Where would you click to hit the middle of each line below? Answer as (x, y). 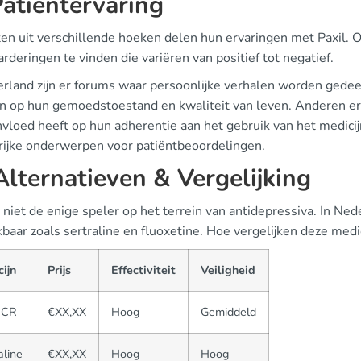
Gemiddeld (228, 312)
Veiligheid (228, 270)
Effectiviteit (143, 270)
